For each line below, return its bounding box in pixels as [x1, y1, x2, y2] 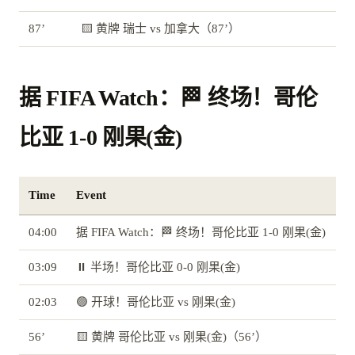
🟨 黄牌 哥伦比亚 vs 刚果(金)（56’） [76, 330, 267, 344]
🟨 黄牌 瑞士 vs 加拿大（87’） [81, 22, 240, 36]
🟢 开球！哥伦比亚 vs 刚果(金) [76, 296, 235, 309]
